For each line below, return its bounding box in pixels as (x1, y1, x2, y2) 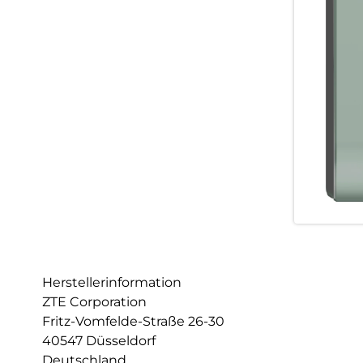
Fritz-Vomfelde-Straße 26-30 (42, 313, 224, 329)
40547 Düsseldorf (42, 332, 156, 348)
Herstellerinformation (42, 274, 181, 290)
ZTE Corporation (42, 293, 147, 310)
